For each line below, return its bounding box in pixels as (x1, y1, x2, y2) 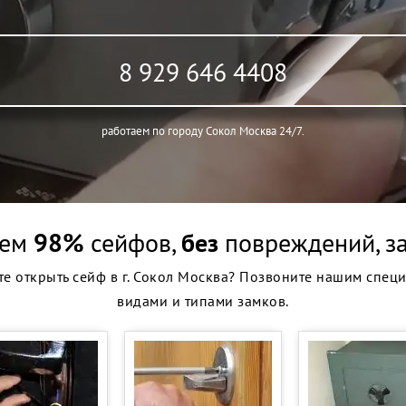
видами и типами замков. (117, 291, 289, 310)
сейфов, (84, 225, 181, 259)
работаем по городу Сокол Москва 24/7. (101, 122, 304, 139)
